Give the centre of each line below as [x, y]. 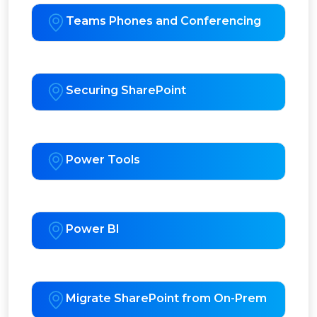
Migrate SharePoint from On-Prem [166, 299]
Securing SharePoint [126, 91]
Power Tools [103, 160]
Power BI [93, 229]
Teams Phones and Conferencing [163, 21]
